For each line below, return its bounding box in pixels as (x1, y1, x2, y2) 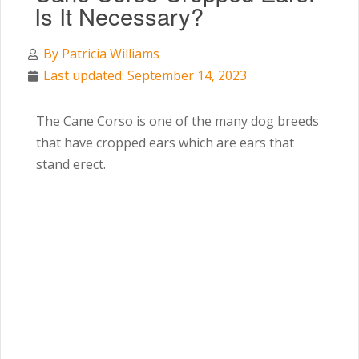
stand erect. (36, 155, 106, 173)
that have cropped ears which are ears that (36, 134, 294, 151)
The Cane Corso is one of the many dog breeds (36, 112, 319, 130)
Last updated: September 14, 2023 (43, 67, 247, 84)
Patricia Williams (58, 45, 159, 63)
